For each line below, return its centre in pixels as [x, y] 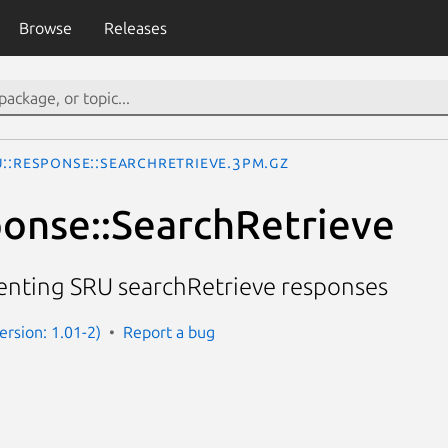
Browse [45, 28]
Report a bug [169, 331]
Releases [135, 28]
